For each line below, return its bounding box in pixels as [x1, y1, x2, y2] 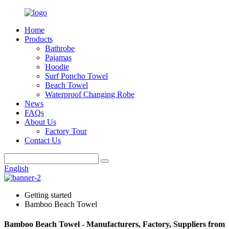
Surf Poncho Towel [45, 72, 108, 80]
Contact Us [25, 136, 61, 145]
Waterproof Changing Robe [45, 90, 134, 99]
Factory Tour [45, 127, 87, 135]
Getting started [25, 191, 72, 199]
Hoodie [45, 62, 69, 71]
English [4, 164, 29, 173]
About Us [25, 118, 56, 126]
